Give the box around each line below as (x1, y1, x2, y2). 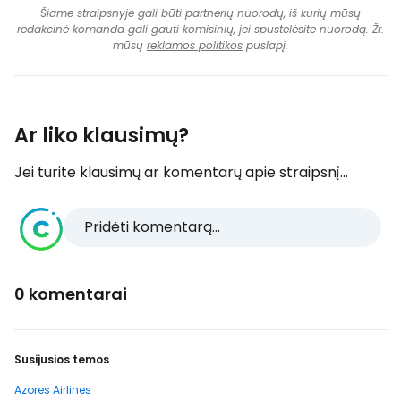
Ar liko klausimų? (14, 122, 189, 149)
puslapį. (243, 38, 288, 53)
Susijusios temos (14, 352, 109, 367)
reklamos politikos (147, 38, 243, 53)
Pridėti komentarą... (84, 217, 220, 237)
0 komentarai (14, 283, 127, 305)
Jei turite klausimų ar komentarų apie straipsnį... (14, 162, 348, 183)
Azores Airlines (14, 382, 91, 397)
